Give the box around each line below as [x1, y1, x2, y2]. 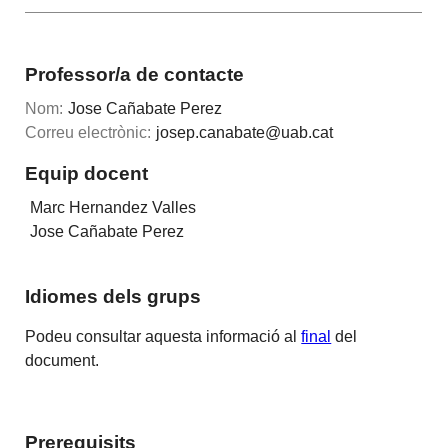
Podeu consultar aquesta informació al [25, 327, 302, 345]
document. [25, 351, 100, 369]
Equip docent [25, 162, 149, 184]
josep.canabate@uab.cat [156, 124, 334, 142]
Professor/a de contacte [25, 63, 245, 85]
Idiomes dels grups [25, 285, 202, 307]
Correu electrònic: [25, 124, 152, 142]
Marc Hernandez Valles [30, 199, 197, 217]
